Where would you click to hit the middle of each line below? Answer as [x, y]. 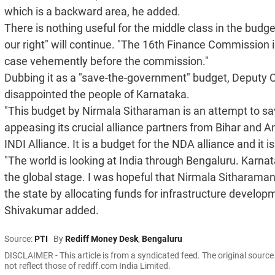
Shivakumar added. [52, 211]
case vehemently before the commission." [107, 61]
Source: [19, 239]
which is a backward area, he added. [92, 12]
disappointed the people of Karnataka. [97, 95]
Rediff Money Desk [102, 239]
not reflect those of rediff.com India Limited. [87, 266]
